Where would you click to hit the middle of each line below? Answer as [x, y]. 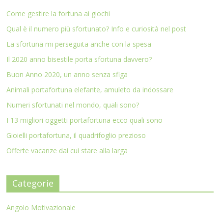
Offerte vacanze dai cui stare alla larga [67, 151]
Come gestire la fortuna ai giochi [58, 14]
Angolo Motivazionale [41, 208]
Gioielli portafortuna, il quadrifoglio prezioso [76, 136]
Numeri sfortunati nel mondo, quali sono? [73, 105]
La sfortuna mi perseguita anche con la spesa [79, 44]
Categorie [33, 183]
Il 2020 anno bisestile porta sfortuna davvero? [79, 59]
